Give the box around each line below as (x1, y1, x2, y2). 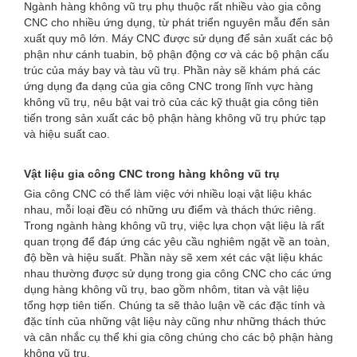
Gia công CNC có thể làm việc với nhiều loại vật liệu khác (24, 187, 312, 200)
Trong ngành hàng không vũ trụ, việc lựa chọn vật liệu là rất (24, 219, 324, 232)
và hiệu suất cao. (24, 127, 110, 140)
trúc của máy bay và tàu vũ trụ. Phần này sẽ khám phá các (24, 64, 320, 76)
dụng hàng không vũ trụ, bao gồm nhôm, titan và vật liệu (24, 283, 309, 296)
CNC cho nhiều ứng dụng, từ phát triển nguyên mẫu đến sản (24, 16, 330, 29)
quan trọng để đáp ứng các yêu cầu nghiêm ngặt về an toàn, (24, 235, 330, 248)
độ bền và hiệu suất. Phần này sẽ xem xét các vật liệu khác (24, 251, 323, 264)
